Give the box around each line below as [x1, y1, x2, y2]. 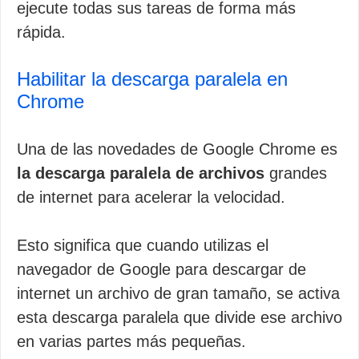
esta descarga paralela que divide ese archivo [17, 309, 342, 326]
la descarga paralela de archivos [17, 164, 264, 182]
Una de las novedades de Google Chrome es [17, 140, 337, 158]
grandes [264, 164, 327, 182]
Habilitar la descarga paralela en [17, 68, 288, 90]
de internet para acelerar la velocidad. [17, 188, 285, 206]
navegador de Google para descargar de [17, 260, 306, 278]
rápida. [17, 23, 66, 41]
